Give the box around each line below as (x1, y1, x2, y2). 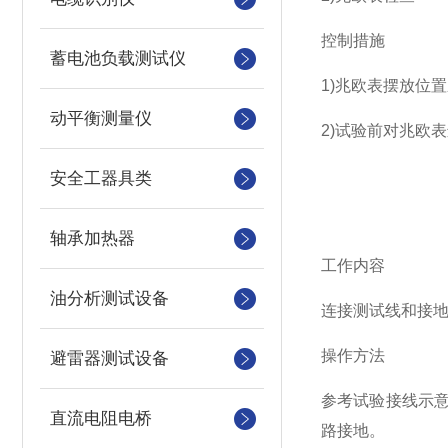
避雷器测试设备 (50, 349, 169, 368)
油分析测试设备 (50, 289, 169, 308)
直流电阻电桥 (50, 409, 152, 428)
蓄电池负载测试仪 (50, 49, 186, 68)
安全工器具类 (50, 169, 152, 188)
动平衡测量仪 (50, 109, 152, 128)
